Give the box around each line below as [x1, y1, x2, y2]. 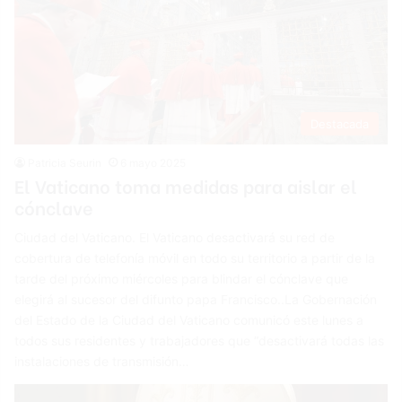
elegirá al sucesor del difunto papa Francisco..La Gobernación [14, 292, 378, 308]
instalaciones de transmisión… [14, 354, 190, 370]
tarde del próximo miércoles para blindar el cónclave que [14, 271, 349, 287]
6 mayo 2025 [120, 156, 187, 170]
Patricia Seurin [28, 156, 102, 170]
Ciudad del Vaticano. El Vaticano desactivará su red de [14, 230, 336, 246]
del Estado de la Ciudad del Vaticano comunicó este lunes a [14, 312, 364, 328]
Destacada [310, 117, 369, 132]
